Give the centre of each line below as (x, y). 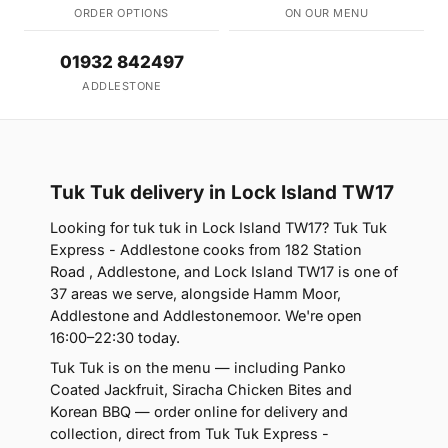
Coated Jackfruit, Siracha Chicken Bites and (201, 389)
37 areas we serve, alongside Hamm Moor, (195, 293)
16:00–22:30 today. (115, 337)
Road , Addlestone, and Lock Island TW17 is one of (224, 271)
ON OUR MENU (326, 13)
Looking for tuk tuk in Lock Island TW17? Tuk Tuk (218, 227)
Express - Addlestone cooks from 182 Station (206, 249)
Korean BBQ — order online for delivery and (199, 411)
